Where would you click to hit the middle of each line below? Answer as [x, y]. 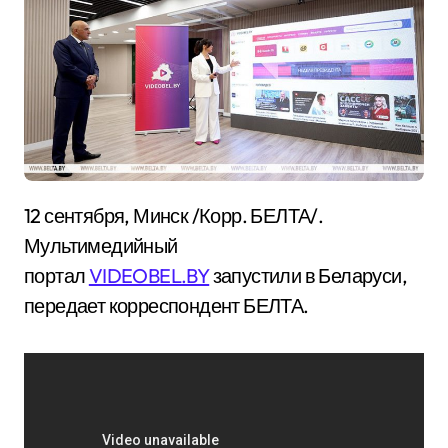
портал [56, 276]
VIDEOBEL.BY [149, 276]
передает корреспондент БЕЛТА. [166, 306]
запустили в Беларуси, [308, 276]
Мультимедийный [101, 246]
